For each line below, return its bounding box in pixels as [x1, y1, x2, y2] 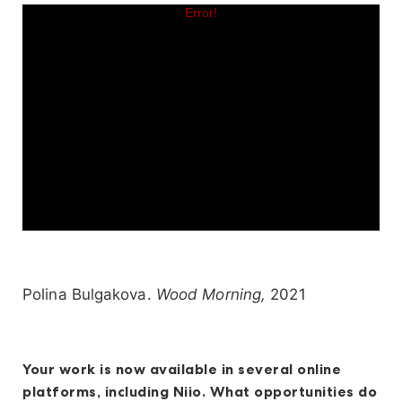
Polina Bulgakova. [22, 284, 156, 303]
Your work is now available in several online [22, 359, 341, 378]
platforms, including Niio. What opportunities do [22, 381, 377, 400]
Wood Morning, [155, 284, 267, 303]
